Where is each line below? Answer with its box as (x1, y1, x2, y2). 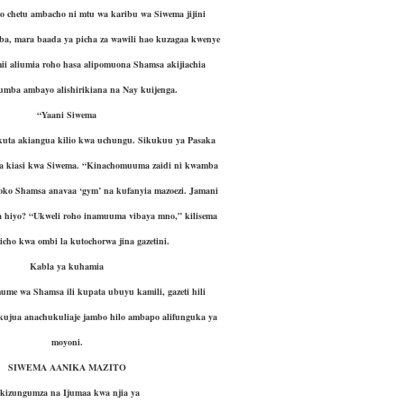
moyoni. (50, 335, 83, 348)
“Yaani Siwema (37, 108, 97, 121)
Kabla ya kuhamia (30, 260, 105, 272)
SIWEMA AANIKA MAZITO (7, 361, 126, 373)
